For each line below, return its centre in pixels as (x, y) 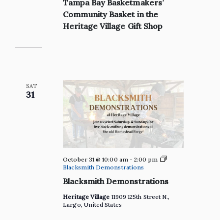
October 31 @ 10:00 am (96, 160)
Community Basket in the (111, 14)
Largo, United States (92, 205)
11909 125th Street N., (140, 197)
